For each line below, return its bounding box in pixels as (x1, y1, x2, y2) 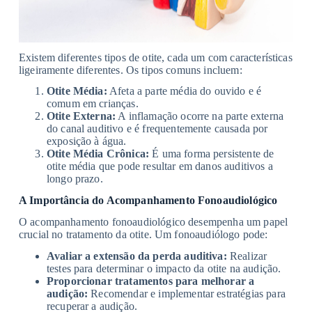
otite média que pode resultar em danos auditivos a (46, 160, 273, 173)
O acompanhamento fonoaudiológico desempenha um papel (18, 215, 288, 228)
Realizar (226, 249, 267, 262)
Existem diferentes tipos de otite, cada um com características (18, 51, 292, 63)
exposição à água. (46, 135, 127, 148)
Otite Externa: (46, 110, 116, 123)
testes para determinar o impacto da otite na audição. (46, 262, 281, 274)
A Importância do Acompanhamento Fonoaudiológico (18, 194, 278, 207)
